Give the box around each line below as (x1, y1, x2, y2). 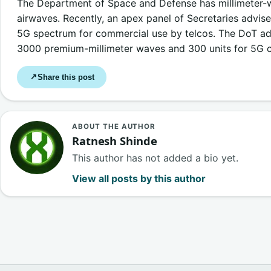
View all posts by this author (72, 172, 206, 185)
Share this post (37, 72, 94, 82)
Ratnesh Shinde (72, 133, 157, 149)
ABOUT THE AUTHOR (72, 122, 156, 131)
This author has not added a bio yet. (72, 151, 239, 164)
